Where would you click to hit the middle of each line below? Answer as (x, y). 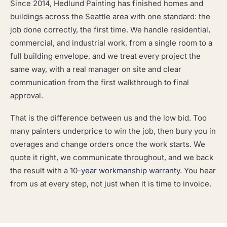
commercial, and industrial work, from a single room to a (111, 43)
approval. (27, 96)
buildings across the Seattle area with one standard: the (110, 16)
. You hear (198, 171)
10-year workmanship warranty (125, 171)
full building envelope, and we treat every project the (105, 56)
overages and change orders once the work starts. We (108, 144)
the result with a (40, 171)
